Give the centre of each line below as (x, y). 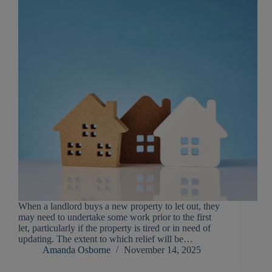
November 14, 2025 (162, 250)
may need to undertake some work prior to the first (115, 217)
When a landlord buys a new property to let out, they (119, 206)
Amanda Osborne (76, 250)
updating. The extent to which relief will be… (106, 239)
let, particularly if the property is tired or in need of (114, 228)
